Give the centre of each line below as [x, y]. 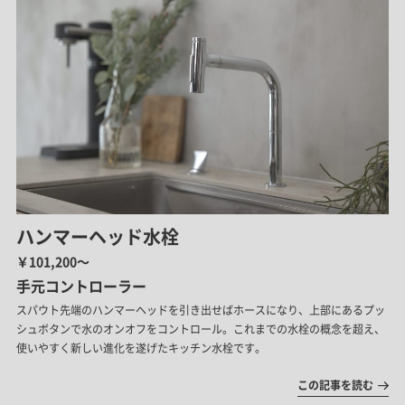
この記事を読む [336, 386]
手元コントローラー [81, 286]
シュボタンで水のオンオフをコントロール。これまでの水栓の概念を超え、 [200, 330]
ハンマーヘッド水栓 [97, 237]
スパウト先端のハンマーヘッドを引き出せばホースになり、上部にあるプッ [200, 311]
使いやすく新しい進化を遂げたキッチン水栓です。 [141, 348]
